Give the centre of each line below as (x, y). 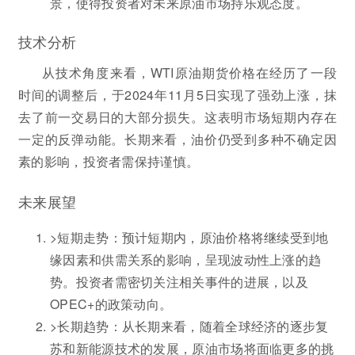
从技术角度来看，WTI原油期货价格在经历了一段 (189, 72)
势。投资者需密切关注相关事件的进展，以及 (179, 281)
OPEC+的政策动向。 (111, 303)
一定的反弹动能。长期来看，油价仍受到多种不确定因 (177, 139)
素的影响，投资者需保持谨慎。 (109, 161)
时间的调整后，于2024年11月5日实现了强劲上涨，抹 (177, 94)
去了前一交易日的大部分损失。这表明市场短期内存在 (177, 116)
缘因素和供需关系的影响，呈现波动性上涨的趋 (186, 259)
